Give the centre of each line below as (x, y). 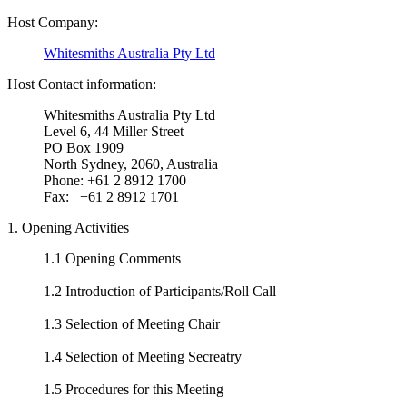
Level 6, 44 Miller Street (114, 131)
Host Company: (53, 22)
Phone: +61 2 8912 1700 (115, 180)
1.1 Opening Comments (112, 258)
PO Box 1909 (84, 148)
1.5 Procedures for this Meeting (134, 389)
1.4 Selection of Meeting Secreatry (143, 357)
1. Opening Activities (68, 228)
